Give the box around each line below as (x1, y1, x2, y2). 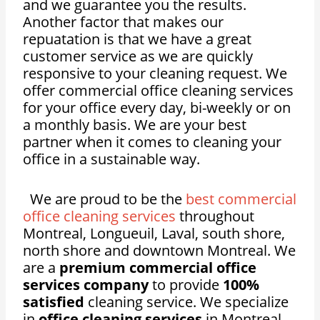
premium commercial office (59, 258, 257, 278)
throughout (176, 206, 255, 226)
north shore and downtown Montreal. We (23, 241, 296, 261)
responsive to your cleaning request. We (23, 64, 288, 84)
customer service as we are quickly (23, 46, 254, 66)
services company (23, 275, 149, 295)
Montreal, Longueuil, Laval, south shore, (23, 224, 286, 244)
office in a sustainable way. (23, 149, 201, 169)
